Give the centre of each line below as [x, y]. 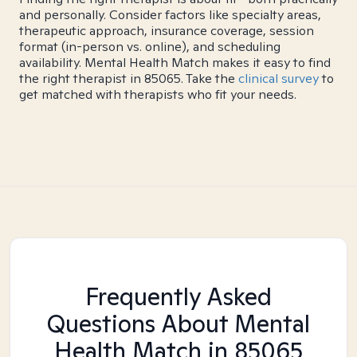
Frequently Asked [178, 296]
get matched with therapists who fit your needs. [158, 94]
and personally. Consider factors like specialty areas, [170, 15]
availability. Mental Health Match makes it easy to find [175, 63]
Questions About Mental [178, 324]
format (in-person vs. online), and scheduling [150, 47]
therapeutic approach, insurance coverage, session [167, 31]
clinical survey [279, 78]
